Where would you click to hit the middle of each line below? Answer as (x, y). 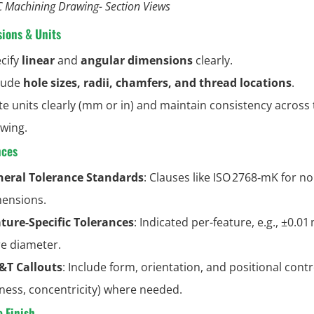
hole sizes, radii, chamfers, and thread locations (157, 82)
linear (38, 60)
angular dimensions (137, 60)
